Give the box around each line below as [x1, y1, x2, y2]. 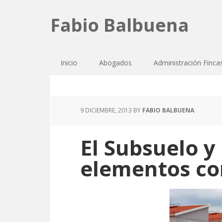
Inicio [60, 58, 77, 67]
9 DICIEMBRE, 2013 [80, 106, 132, 114]
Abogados [99, 58, 132, 67]
